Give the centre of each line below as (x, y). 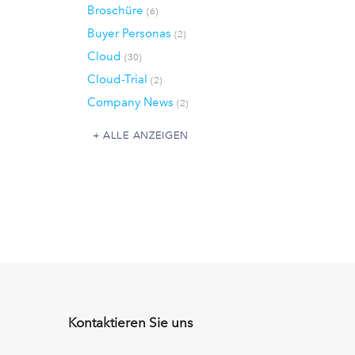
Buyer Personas (131, 33)
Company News (132, 102)
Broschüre (117, 10)
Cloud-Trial (119, 79)
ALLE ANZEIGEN (146, 135)
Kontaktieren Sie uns (131, 323)
